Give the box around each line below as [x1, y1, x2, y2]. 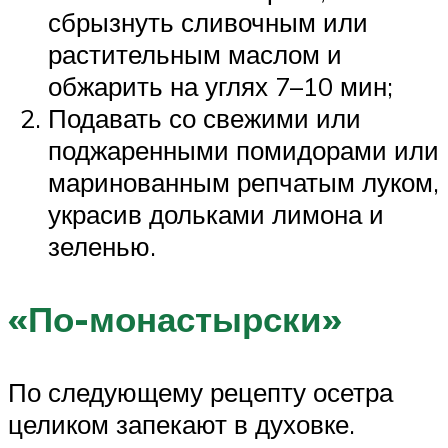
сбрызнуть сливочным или [48, 5, 368, 38]
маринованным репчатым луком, [48, 165, 439, 198]
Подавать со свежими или [48, 101, 361, 134]
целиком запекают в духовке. [8, 407, 355, 440]
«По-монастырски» [8, 296, 342, 341]
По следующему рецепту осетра [8, 375, 393, 408]
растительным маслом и [48, 37, 342, 70]
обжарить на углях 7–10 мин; [48, 69, 393, 102]
